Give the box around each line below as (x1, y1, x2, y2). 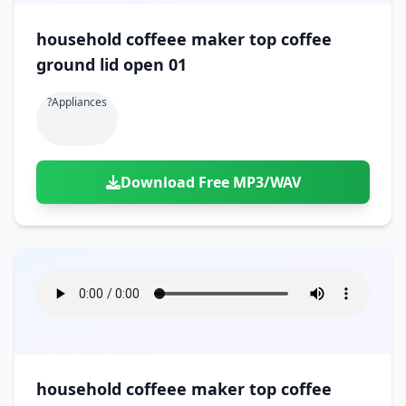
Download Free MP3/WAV (120, 172, 301, 192)
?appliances (47, 94, 107, 110)
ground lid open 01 (36, 53, 187, 75)
